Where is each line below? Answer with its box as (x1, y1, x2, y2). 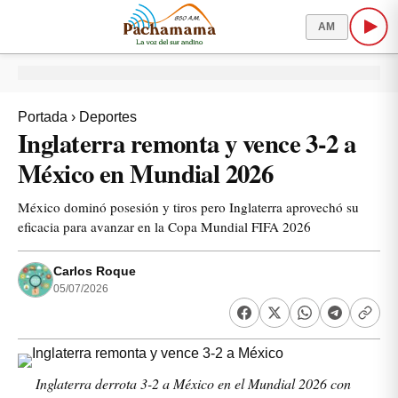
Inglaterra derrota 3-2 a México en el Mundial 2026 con (36, 374, 351, 393)
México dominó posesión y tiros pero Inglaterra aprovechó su (18, 198, 359, 216)
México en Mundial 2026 (18, 155, 274, 192)
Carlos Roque (53, 265, 136, 278)
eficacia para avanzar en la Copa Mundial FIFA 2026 (18, 218, 311, 235)
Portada (18, 109, 68, 124)
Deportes (79, 109, 137, 124)
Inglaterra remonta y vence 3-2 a (18, 124, 356, 162)
